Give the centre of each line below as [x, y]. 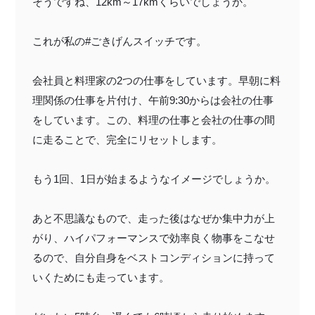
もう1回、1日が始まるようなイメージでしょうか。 [154, 179]
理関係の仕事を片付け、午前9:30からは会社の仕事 [153, 100]
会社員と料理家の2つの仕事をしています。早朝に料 [156, 80]
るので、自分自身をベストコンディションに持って [154, 257]
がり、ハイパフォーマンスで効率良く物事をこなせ [154, 238]
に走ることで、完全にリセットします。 [127, 139]
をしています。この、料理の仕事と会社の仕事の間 [154, 120]
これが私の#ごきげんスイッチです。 [120, 41]
